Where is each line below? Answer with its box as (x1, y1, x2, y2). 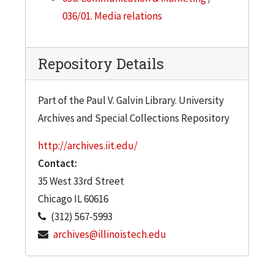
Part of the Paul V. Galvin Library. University (38, 93, 224, 107)
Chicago (38, 191, 72, 206)
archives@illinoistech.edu (53, 227, 166, 241)
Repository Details (38, 53, 164, 73)
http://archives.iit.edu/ (38, 138, 138, 152)
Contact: (38, 156, 77, 170)
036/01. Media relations (62, 9, 162, 23)
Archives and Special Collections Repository (38, 111, 229, 125)
